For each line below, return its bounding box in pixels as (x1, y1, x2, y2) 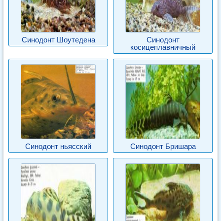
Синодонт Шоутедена (21, 36, 95, 44)
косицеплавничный (130, 43, 195, 51)
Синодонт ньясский (25, 142, 91, 150)
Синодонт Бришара (130, 142, 196, 150)
